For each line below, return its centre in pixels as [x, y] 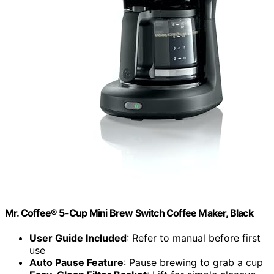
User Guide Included [78, 238]
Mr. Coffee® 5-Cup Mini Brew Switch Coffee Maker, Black [129, 213]
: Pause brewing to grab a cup [193, 263]
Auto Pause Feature [76, 263]
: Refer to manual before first [194, 238]
